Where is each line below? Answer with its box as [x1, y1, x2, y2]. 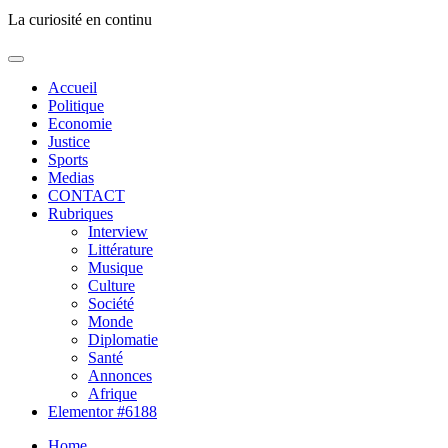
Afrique [88, 384, 137, 402]
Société [88, 294, 134, 312]
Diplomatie [88, 330, 158, 348]
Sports [48, 150, 88, 168]
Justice [48, 132, 90, 150]
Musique [88, 258, 143, 276]
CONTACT [48, 186, 125, 204]
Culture [88, 276, 135, 294]
